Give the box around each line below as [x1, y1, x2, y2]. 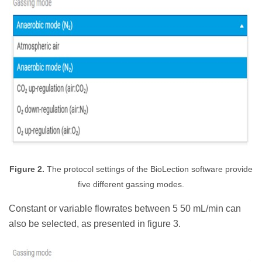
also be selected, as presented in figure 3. [9, 219, 181, 229]
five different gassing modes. [78, 180, 184, 189]
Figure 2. [9, 165, 44, 174]
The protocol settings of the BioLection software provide [44, 165, 253, 174]
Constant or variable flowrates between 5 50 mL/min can [9, 204, 241, 214]
